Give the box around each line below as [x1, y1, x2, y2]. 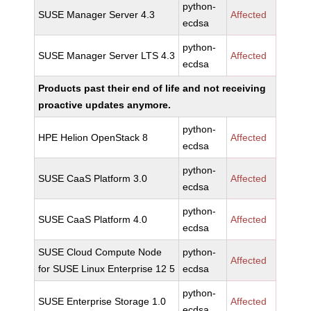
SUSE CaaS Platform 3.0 [38, 173, 148, 184]
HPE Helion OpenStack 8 [38, 132, 149, 143]
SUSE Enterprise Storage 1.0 [38, 296, 167, 307]
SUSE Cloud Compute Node [38, 246, 162, 258]
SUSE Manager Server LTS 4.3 [38, 50, 176, 61]
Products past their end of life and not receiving [38, 83, 267, 94]
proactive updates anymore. [38, 99, 171, 110]
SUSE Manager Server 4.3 [38, 9, 155, 20]
